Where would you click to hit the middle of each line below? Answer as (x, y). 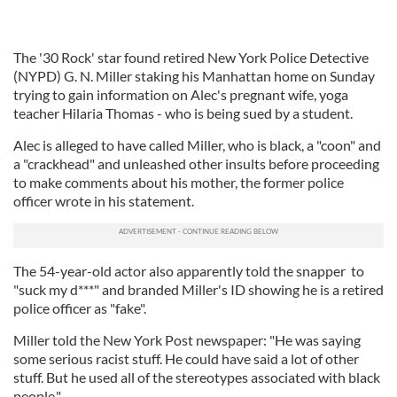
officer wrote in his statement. (104, 201)
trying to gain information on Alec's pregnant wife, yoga (181, 94)
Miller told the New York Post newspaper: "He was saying (187, 340)
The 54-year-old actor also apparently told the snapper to (189, 271)
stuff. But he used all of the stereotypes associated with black (197, 377)
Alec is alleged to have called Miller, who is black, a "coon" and (197, 145)
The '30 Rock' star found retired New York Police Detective (191, 57)
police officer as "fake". (80, 308)
